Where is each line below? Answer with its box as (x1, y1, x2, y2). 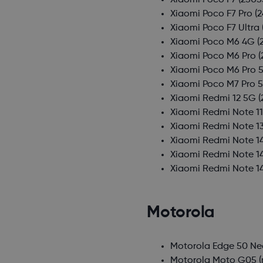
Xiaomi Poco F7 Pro (170, 9, 253, 19)
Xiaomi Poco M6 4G (170, 38, 255, 48)
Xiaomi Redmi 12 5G (170, 94, 257, 104)
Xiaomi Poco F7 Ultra (170, 23, 260, 33)
